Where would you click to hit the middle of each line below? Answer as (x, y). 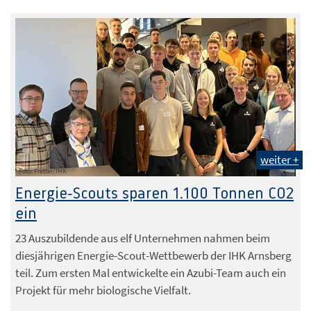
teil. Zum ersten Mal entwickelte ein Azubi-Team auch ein (151, 272)
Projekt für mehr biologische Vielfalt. (103, 290)
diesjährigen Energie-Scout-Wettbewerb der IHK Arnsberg (153, 255)
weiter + (279, 159)
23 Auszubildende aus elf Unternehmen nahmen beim (143, 238)
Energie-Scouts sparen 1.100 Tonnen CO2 (154, 194)
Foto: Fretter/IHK (43, 171)
